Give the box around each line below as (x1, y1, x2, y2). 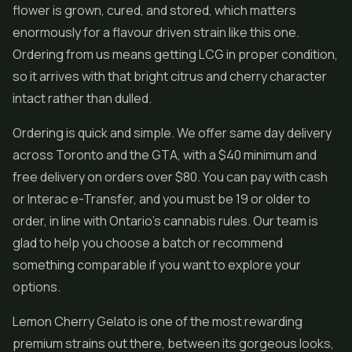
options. (13, 278, 60, 295)
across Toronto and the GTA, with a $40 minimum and (13, 146, 317, 163)
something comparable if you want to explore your (13, 256, 301, 273)
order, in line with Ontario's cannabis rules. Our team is (13, 212, 318, 229)
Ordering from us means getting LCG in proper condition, (13, 46, 338, 63)
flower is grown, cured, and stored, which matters (13, 2, 296, 19)
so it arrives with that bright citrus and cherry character (13, 68, 327, 85)
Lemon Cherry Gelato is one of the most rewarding (13, 313, 302, 330)
